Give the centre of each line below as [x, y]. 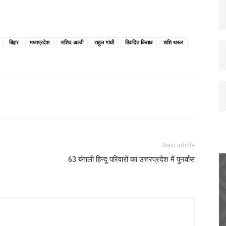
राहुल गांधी [104, 42]
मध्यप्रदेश [40, 42]
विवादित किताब [139, 42]
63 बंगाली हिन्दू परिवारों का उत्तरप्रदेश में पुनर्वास [131, 159]
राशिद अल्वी [72, 42]
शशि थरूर [173, 42]
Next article [179, 145]
